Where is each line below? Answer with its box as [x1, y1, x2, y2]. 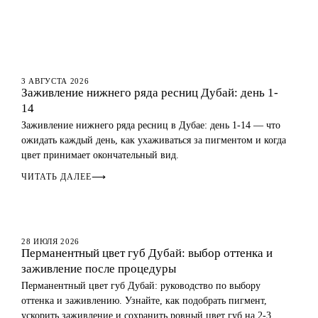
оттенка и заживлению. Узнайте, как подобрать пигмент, [21, 295, 267, 306]
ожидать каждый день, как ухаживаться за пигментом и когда [21, 135, 286, 146]
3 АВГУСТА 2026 [21, 77, 89, 85]
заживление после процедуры [21, 262, 176, 275]
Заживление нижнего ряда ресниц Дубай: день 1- [21, 86, 278, 99]
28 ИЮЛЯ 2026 [21, 237, 79, 246]
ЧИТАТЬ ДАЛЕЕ [21, 172, 92, 182]
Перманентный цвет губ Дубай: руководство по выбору [21, 280, 261, 291]
